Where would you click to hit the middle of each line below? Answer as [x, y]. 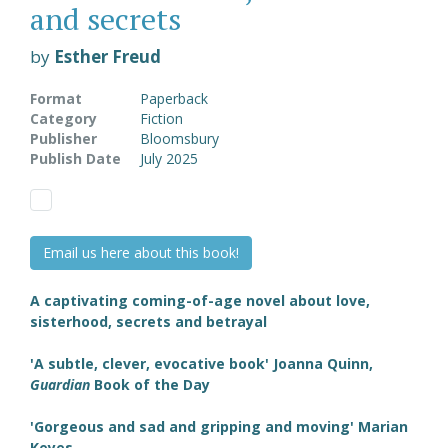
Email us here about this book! [141, 252]
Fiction [161, 118]
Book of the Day [150, 384]
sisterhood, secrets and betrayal [148, 321]
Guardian [60, 384]
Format [56, 98]
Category [63, 118]
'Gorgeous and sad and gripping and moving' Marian [219, 426]
